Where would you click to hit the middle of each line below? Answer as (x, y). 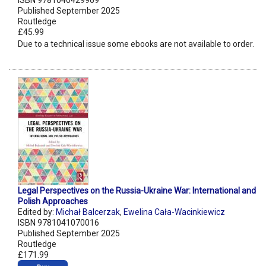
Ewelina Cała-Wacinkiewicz (174, 212)
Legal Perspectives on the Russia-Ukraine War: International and (137, 191)
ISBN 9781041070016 (58, 223)
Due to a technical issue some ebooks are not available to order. (136, 44)
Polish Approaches (53, 202)
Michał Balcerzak (88, 212)
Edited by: (37, 212)
